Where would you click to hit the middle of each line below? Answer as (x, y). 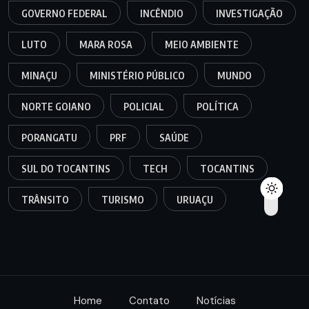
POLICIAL (144, 107)
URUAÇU (195, 200)
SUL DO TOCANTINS (66, 169)
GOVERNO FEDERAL (64, 14)
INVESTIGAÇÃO (249, 14)
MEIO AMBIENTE (202, 45)
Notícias (216, 300)
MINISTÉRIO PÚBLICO (137, 76)
